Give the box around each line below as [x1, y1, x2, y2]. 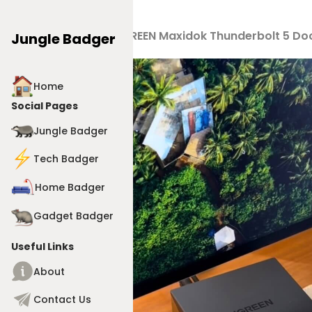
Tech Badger [33, 151, 99, 166]
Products [47, 28, 100, 44]
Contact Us [33, 292, 91, 306]
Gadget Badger [33, 208, 114, 223]
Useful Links [11, 240, 74, 253]
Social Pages [11, 99, 78, 113]
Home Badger [35, 180, 105, 194]
